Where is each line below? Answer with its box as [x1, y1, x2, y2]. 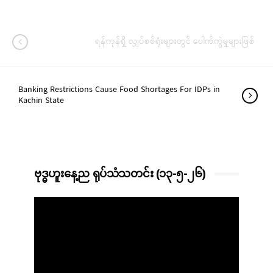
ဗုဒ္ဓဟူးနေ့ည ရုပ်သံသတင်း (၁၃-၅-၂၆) [34, 167, 206, 180]
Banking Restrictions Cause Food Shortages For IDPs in [18, 83, 220, 97]
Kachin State [18, 94, 64, 108]
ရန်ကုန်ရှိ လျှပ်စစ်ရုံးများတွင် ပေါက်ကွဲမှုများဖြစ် [95, 35, 255, 49]
